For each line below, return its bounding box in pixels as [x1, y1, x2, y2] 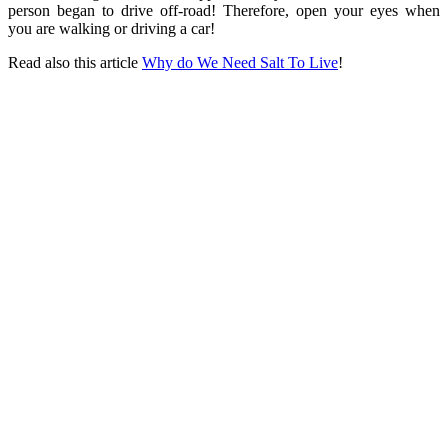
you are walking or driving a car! [8, 19, 215, 37]
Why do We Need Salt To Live [142, 53, 338, 71]
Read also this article [8, 53, 142, 71]
